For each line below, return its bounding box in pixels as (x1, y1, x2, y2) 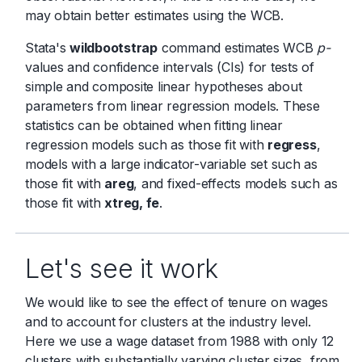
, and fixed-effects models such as (133, 175, 338, 192)
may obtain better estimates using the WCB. (25, 6, 284, 23)
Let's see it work (25, 252, 219, 284)
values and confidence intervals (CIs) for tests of (25, 58, 315, 75)
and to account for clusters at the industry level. (25, 313, 312, 330)
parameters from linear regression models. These (25, 97, 320, 114)
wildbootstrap (69, 39, 158, 56)
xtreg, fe (104, 194, 160, 211)
